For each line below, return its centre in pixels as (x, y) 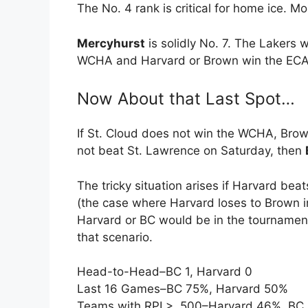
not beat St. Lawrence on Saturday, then (191, 151)
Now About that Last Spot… (186, 99)
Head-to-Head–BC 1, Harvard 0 (165, 272)
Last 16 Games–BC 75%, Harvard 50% (183, 289)
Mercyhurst (111, 43)
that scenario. (115, 237)
